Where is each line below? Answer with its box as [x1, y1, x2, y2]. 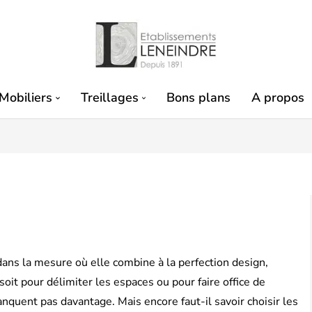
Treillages [80, 89, 139, 106]
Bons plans [166, 89, 231, 106]
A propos [251, 89, 305, 106]
